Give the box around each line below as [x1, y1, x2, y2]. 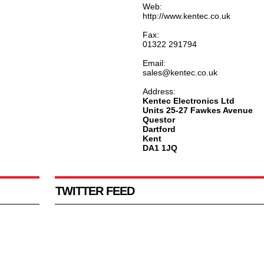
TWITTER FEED [55, 184, 134, 197]
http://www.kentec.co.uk [142, 11, 230, 21]
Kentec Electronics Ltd [142, 96, 235, 105]
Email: [142, 58, 166, 68]
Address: [142, 87, 176, 96]
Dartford [142, 124, 176, 134]
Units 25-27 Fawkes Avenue [142, 105, 253, 115]
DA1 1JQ [142, 143, 177, 153]
